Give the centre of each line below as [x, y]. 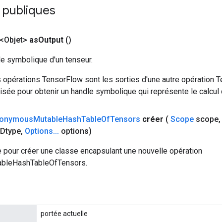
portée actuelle [64, 213]
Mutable [48, 119]
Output [51, 40]
